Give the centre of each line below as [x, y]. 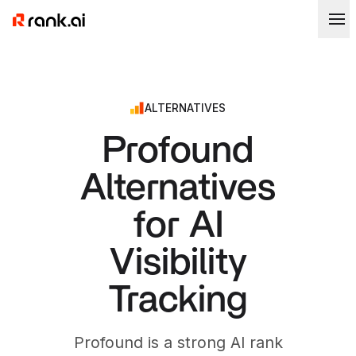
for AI [178, 225]
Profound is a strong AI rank [178, 342]
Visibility [178, 262]
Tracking [178, 300]
